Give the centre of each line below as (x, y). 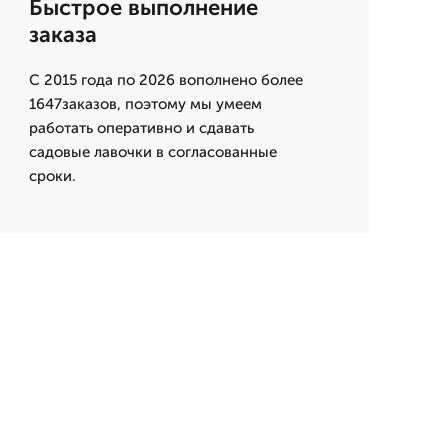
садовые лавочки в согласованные (152, 152)
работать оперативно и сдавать (141, 128)
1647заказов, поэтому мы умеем (145, 104)
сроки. (52, 176)
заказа (62, 35)
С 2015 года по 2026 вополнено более (165, 80)
